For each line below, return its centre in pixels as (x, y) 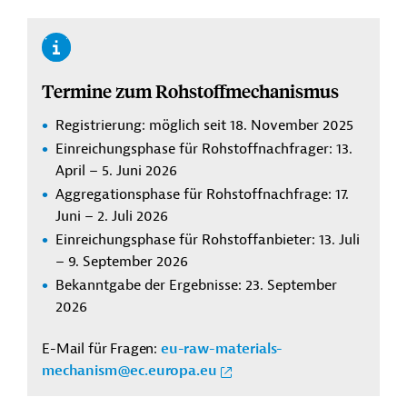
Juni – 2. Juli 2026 (112, 216)
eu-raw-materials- (222, 349)
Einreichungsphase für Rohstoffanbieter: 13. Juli (208, 240)
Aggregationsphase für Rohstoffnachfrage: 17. (202, 194)
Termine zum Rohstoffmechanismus (190, 90)
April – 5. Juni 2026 (116, 171)
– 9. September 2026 (122, 262)
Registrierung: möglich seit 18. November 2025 (204, 125)
